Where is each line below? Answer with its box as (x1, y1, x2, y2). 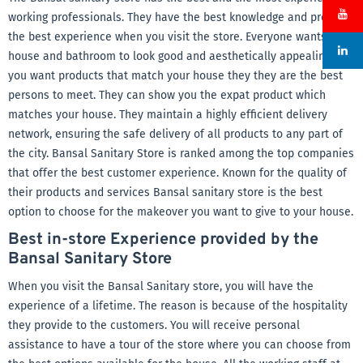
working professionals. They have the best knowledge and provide (8, 11, 349, 24)
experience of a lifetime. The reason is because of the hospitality (8, 299, 348, 313)
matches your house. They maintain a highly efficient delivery (8, 108, 327, 122)
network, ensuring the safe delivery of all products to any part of (8, 127, 343, 141)
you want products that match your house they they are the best (8, 69, 343, 83)
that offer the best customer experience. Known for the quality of (8, 166, 347, 180)
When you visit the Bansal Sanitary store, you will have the (8, 280, 314, 293)
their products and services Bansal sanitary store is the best (8, 186, 322, 199)
